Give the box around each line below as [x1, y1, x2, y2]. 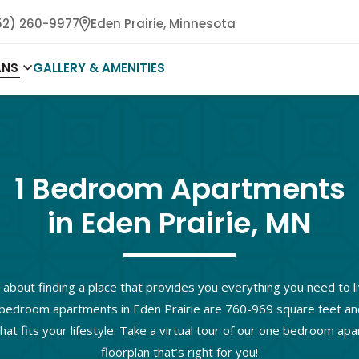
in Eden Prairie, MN [47, 203, 312, 244]
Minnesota [169, 15, 236, 32]
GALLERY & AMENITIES [33, 59, 165, 76]
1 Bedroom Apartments [14, 168, 345, 209]
